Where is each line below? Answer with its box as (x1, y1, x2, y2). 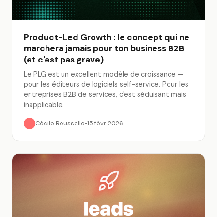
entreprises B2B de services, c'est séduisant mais (24, 90, 186, 99)
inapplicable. (24, 100, 64, 109)
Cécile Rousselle (35, 119, 85, 127)
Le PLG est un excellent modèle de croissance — (24, 70, 184, 78)
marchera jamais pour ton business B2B (24, 43, 184, 54)
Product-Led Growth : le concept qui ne (24, 32, 189, 43)
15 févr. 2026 (87, 119, 123, 127)
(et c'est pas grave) (24, 54, 104, 65)
